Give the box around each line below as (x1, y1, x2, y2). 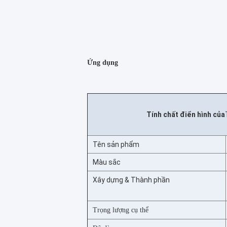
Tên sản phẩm (93, 140, 139, 148)
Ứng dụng (87, 59, 118, 66)
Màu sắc (93, 158, 121, 166)
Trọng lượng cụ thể (93, 206, 148, 214)
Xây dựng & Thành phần (93, 176, 170, 184)
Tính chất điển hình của (146, 110, 225, 119)
